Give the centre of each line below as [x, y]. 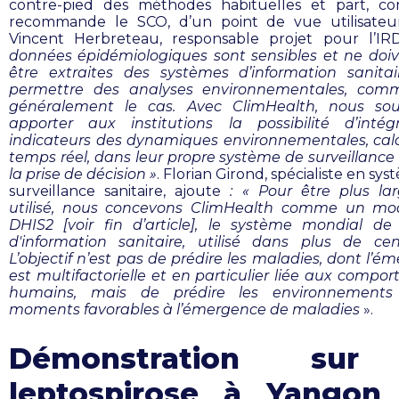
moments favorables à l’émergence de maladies [184, 309]
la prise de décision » [83, 174]
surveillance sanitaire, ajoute [115, 191]
